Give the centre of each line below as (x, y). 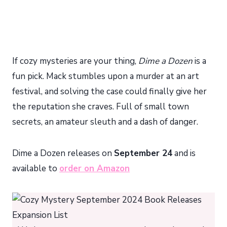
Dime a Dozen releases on (63, 153)
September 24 (143, 153)
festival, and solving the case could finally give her (109, 91)
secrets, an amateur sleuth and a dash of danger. (105, 122)
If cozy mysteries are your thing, (75, 61)
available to (36, 168)
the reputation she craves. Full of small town (101, 106)
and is (184, 153)
